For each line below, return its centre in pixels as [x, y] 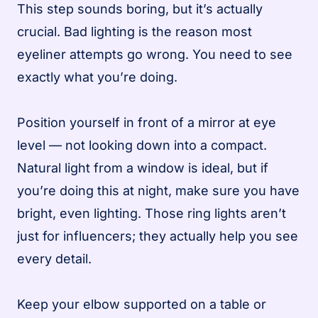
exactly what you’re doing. [97, 77]
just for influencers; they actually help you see [158, 236]
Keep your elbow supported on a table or [142, 304]
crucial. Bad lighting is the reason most [135, 31]
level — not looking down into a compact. [142, 145]
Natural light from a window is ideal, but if [143, 168]
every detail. [54, 258]
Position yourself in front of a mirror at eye [147, 122]
